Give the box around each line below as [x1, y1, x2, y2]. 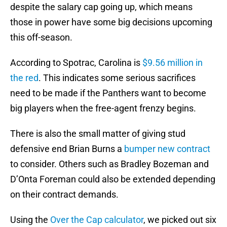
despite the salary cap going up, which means [10, 2, 193, 13]
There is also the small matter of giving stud [10, 128, 185, 139]
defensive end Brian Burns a [10, 143, 124, 155]
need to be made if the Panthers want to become [10, 88, 206, 99]
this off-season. [10, 32, 72, 43]
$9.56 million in [142, 57, 203, 68]
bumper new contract [124, 143, 210, 155]
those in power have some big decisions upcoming [10, 17, 212, 28]
